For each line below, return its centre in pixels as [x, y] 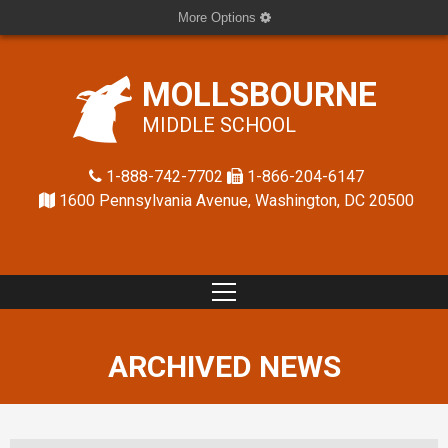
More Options [218, 17]
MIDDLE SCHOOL [218, 125]
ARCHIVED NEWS [224, 366]
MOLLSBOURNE [259, 94]
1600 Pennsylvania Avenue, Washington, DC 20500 [236, 200]
